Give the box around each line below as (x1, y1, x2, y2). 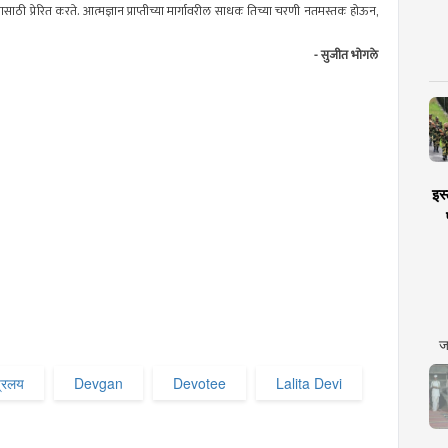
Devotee (173, 373, 226, 394)
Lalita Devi (276, 373, 342, 394)
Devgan (74, 373, 123, 394)
